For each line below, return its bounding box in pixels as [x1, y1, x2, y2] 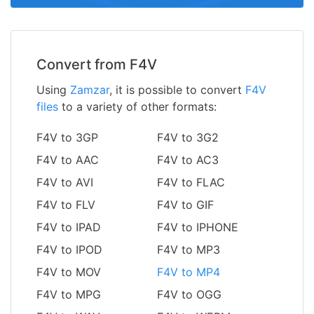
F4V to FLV [36, 197, 95, 212]
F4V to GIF [157, 197, 214, 212]
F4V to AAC [36, 152, 99, 167]
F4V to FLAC [157, 175, 225, 189]
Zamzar [70, 82, 109, 97]
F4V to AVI [36, 175, 93, 189]
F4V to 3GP [36, 130, 98, 144]
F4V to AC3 [157, 152, 219, 167]
